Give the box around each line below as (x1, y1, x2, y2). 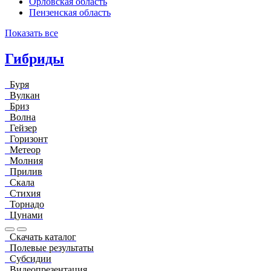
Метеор (10, 144, 41, 155)
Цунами (10, 209, 43, 220)
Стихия (10, 188, 41, 198)
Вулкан (10, 90, 40, 100)
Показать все (5, 28, 58, 38)
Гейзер (10, 122, 37, 133)
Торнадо (10, 198, 44, 209)
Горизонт (10, 133, 48, 144)
